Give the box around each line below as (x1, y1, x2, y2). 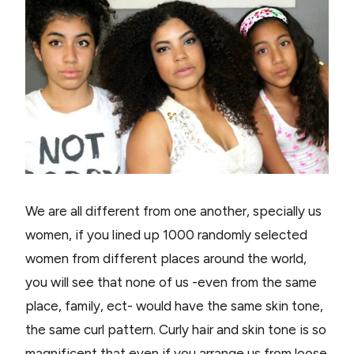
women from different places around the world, (25, 250, 307, 267)
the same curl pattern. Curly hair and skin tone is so (25, 322, 326, 338)
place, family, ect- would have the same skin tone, (25, 298, 323, 314)
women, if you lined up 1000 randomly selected (25, 227, 307, 243)
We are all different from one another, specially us (25, 203, 322, 220)
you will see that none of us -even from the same (25, 274, 317, 291)
